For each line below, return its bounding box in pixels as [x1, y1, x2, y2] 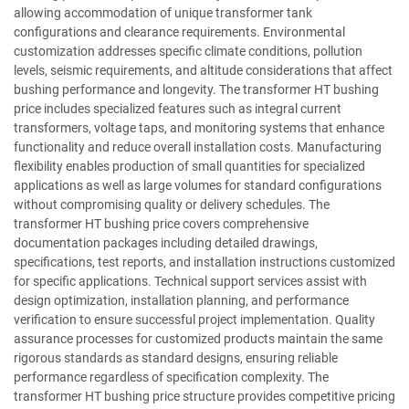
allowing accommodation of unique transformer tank [14, 5, 312, 20]
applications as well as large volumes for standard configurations [14, 177, 382, 193]
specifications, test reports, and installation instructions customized [14, 254, 395, 269]
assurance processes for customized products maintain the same [14, 330, 383, 346]
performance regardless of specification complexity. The [14, 369, 329, 384]
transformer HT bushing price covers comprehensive [14, 215, 309, 231]
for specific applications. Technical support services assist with [14, 273, 367, 288]
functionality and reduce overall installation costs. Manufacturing [14, 139, 382, 154]
